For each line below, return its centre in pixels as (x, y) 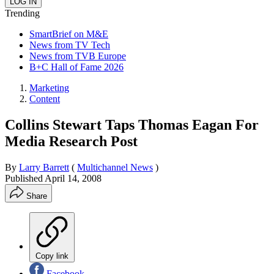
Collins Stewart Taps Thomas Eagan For (132, 124)
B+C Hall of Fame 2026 (76, 67)
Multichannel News (115, 167)
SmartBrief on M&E (69, 34)
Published (25, 178)
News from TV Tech (70, 45)
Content (45, 98)
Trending (22, 13)
